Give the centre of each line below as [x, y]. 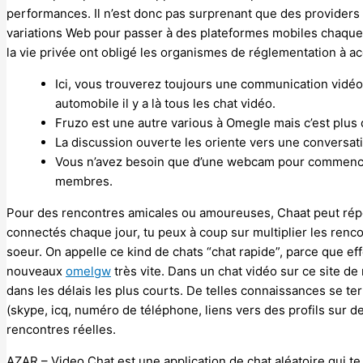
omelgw [88, 271]
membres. [84, 181]
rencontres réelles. [61, 329]
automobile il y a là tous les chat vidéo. [165, 103]
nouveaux [36, 271]
